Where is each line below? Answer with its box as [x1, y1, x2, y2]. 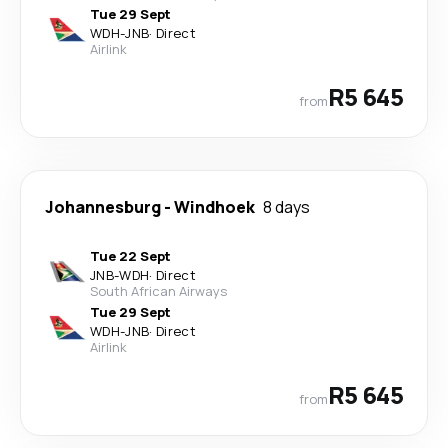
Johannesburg [45, 196, 161, 218]
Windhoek [174, 196, 255, 218]
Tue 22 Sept [90, 247, 171, 265]
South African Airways [90, 282, 227, 300]
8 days [263, 196, 310, 218]
